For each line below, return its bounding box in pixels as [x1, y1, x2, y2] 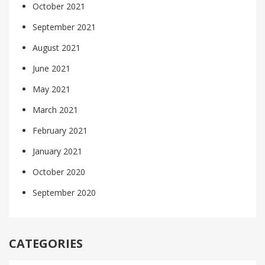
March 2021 [33, 104, 78, 116]
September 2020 [33, 187, 96, 199]
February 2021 [33, 125, 88, 137]
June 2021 [33, 63, 70, 75]
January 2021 [33, 146, 82, 157]
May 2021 [33, 83, 70, 95]
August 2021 [33, 42, 80, 54]
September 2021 [33, 21, 96, 33]
